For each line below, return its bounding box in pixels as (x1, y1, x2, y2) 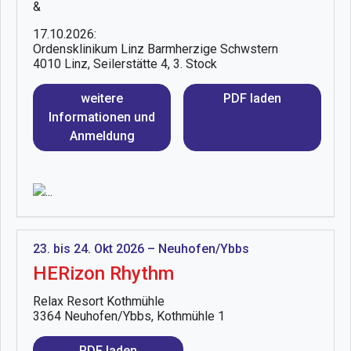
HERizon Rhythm (33, 262, 174, 285)
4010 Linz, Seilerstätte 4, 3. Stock (33, 56, 217, 72)
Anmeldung (69, 128, 135, 144)
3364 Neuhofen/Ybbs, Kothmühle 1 (33, 309, 225, 324)
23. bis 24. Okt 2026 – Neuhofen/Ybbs (33, 241, 249, 257)
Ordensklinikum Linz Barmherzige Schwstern (33, 42, 278, 57)
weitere (81, 91, 123, 107)
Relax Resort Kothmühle (33, 294, 165, 309)
